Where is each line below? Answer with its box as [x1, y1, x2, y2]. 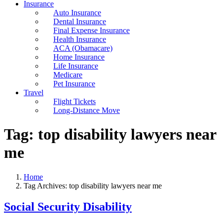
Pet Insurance [53, 79, 95, 88]
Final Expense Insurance [53, 26, 130, 35]
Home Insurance [53, 53, 105, 61]
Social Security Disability [4, 200, 132, 213]
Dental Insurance [53, 17, 106, 26]
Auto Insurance [53, 8, 101, 17]
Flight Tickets [53, 97, 96, 106]
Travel [24, 88, 43, 97]
